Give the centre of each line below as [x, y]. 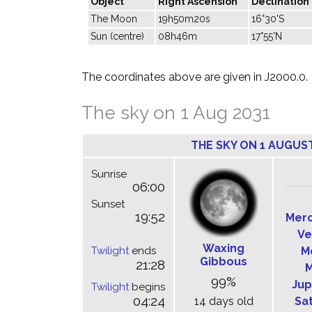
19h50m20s [184, 19]
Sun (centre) [117, 36]
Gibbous [224, 262]
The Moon [114, 19]
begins [147, 287]
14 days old [224, 301]
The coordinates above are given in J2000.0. [195, 77]
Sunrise [109, 174]
